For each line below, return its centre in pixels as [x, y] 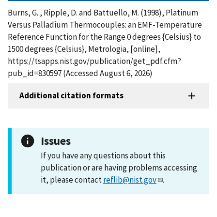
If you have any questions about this [103, 155]
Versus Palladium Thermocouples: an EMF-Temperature [105, 24]
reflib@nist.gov [130, 179]
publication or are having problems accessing [119, 167]
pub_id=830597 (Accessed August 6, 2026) [80, 73]
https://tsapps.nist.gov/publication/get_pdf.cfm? [94, 61]
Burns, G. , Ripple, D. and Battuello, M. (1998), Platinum [103, 12]
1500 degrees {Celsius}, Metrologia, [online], [84, 49]
